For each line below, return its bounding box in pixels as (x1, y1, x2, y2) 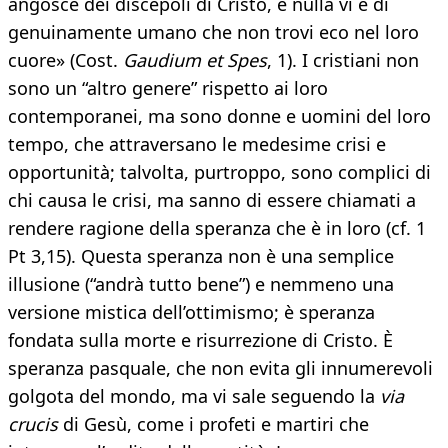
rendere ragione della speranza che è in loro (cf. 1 (8, 216, 426, 241)
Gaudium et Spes (123, 48, 267, 73)
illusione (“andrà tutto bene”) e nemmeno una (8, 272, 394, 297)
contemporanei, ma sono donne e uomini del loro (8, 104, 431, 129)
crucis (8, 412, 58, 437)
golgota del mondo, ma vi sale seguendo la (8, 384, 380, 409)
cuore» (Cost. (8, 48, 123, 73)
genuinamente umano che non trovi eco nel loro (8, 20, 419, 45)
